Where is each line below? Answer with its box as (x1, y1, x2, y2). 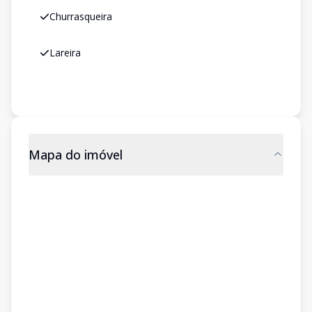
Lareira (49, 46, 81, 59)
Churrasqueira (49, 10, 112, 23)
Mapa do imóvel (29, 146, 123, 163)
